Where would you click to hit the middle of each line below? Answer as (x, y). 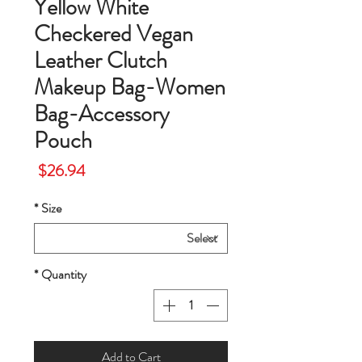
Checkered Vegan (114, 34)
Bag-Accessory (101, 114)
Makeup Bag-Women (130, 88)
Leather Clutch (101, 61)
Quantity (64, 275)
